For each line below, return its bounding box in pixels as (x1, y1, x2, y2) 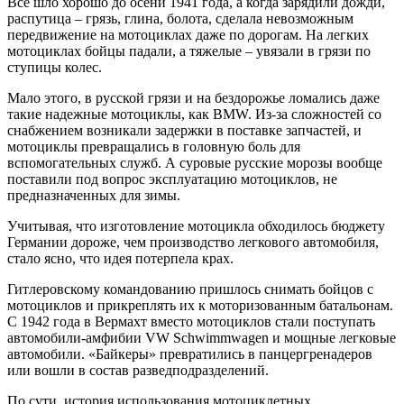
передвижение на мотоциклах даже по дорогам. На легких (7, 27, 369, 43)
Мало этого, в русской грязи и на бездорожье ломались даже (7, 90, 380, 106)
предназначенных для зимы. (7, 188, 180, 204)
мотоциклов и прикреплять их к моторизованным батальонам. (7, 298, 393, 314)
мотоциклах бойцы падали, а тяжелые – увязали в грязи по (7, 43, 371, 60)
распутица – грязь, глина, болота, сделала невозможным (7, 11, 353, 27)
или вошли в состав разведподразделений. (7, 363, 269, 379)
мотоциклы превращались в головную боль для (7, 139, 300, 155)
